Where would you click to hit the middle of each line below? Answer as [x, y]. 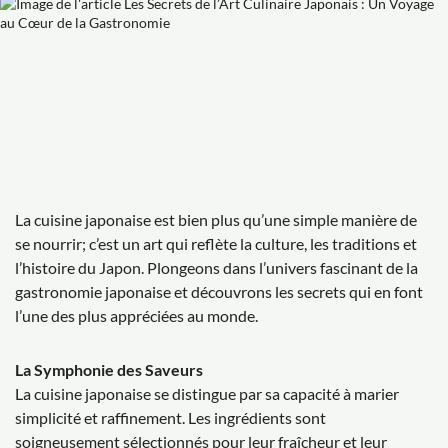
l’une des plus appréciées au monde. [136, 315]
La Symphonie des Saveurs [109, 369]
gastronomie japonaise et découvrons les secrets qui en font [219, 291]
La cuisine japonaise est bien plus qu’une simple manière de [216, 219]
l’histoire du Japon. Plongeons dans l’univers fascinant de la [216, 267]
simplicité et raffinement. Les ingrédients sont [170, 417]
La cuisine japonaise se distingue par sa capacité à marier [207, 393]
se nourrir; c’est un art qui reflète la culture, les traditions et [216, 243]
